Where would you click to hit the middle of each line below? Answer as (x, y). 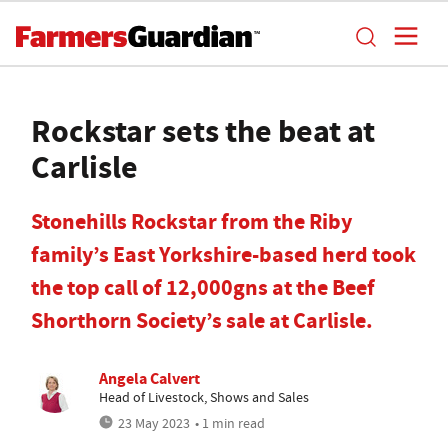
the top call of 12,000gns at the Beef (203, 287)
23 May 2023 (154, 423)
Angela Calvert (149, 378)
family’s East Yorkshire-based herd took (223, 254)
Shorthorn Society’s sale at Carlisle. (202, 320)
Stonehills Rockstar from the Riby (191, 221)
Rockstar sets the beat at (203, 131)
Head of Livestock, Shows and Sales (204, 397)
